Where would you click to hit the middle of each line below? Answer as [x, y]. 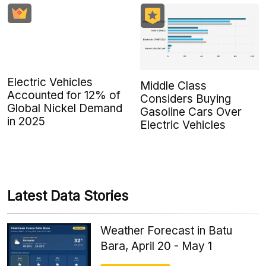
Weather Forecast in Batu [167, 231]
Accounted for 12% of [64, 96]
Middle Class [173, 86]
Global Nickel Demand [65, 109]
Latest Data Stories [68, 196]
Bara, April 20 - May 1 [156, 246]
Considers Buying [186, 99]
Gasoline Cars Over [191, 112]
